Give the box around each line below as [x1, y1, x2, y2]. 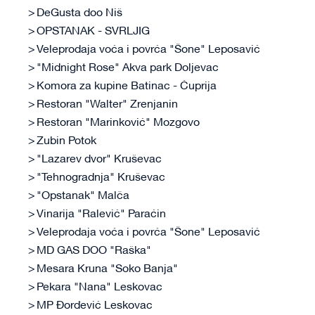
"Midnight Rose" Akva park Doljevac [37, 63, 219, 74]
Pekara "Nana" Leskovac [37, 283, 162, 293]
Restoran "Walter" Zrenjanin [37, 100, 178, 110]
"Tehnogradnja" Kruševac [37, 173, 165, 184]
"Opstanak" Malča [37, 191, 129, 202]
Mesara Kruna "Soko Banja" [37, 264, 178, 275]
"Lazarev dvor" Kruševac [37, 155, 162, 165]
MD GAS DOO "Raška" [37, 246, 151, 257]
